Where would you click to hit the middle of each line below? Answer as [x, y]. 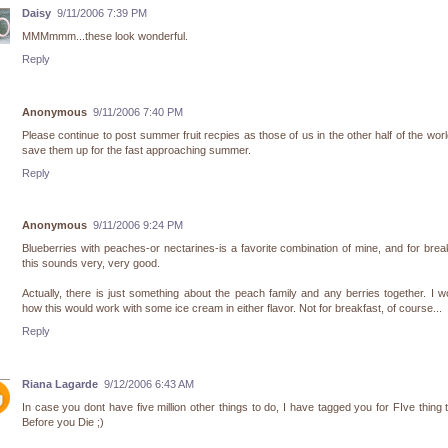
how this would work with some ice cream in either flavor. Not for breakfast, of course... [232, 308]
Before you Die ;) [63, 422]
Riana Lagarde [60, 384]
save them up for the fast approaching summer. [136, 149]
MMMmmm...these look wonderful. [105, 35]
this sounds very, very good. [91, 263]
